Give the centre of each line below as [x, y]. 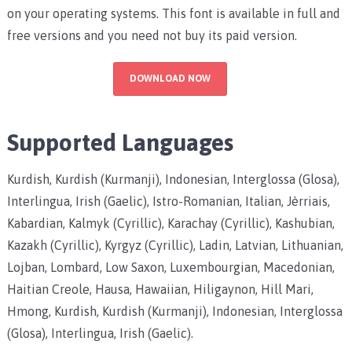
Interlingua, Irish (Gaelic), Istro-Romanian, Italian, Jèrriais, [168, 201]
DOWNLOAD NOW [170, 78]
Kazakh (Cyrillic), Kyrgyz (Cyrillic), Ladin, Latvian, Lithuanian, [175, 245]
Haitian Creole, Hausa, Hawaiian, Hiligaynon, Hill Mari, [160, 289]
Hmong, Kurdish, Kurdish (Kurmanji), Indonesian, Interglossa [174, 311]
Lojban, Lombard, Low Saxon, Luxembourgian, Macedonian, [170, 267]
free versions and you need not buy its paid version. [152, 35]
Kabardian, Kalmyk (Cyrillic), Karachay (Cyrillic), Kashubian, [170, 223]
